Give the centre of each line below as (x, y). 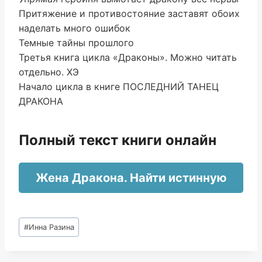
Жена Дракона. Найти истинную (131, 178)
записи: (36, 236)
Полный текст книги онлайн (118, 140)
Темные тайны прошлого (76, 43)
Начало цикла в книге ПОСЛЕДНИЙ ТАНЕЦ (119, 87)
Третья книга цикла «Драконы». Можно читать (128, 57)
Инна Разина (51, 227)
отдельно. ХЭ (49, 72)
